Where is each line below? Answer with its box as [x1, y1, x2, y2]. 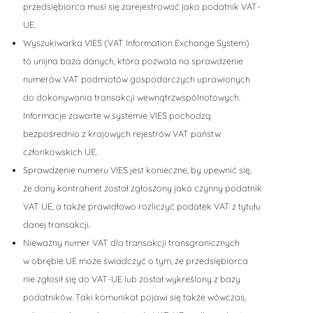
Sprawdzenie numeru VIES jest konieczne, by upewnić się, [22, 164, 252, 176]
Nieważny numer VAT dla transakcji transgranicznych [22, 237, 240, 249]
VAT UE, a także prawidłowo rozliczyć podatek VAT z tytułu [22, 201, 261, 212]
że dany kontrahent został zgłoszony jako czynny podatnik [22, 182, 262, 194]
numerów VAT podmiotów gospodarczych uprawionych [22, 73, 250, 85]
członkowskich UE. [22, 146, 97, 158]
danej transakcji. [22, 219, 90, 231]
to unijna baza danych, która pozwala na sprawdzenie [22, 55, 243, 67]
